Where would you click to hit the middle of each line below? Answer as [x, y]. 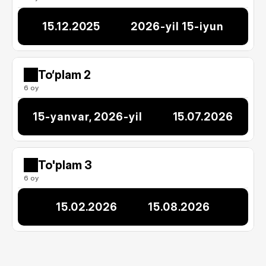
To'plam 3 [65, 165]
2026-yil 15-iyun [177, 26]
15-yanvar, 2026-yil [88, 117]
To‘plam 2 [64, 75]
